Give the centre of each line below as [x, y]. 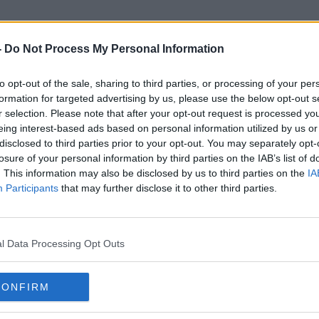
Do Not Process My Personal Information [114, 49]
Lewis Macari [159, 99]
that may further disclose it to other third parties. [168, 188]
